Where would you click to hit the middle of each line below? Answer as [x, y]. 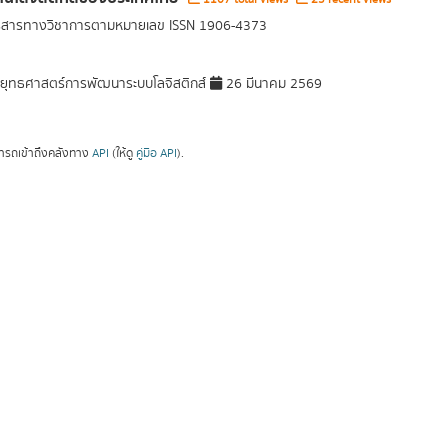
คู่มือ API [156, 153]
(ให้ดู [122, 153]
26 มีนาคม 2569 [271, 84]
